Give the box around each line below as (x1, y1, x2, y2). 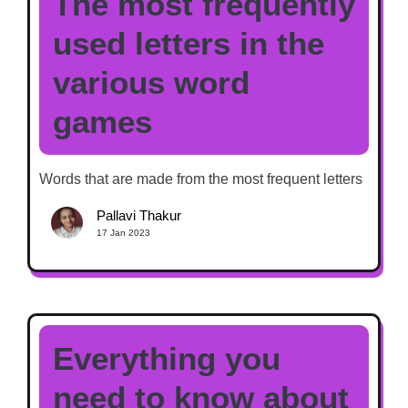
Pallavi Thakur (96, 208, 181, 224)
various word (53, 64, 250, 100)
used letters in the (53, 25, 324, 61)
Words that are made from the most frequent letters (39, 170, 362, 187)
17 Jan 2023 (96, 228, 150, 239)
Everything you (53, 340, 280, 376)
